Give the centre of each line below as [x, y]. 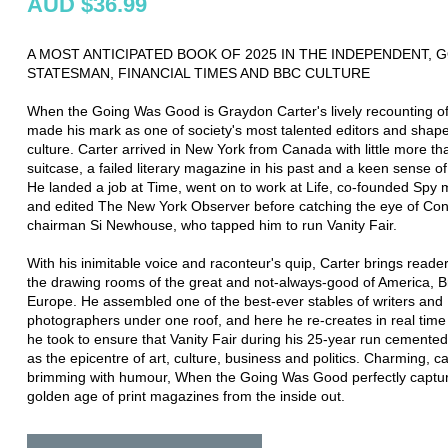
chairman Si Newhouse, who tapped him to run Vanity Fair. [212, 224]
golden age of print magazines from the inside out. [186, 395]
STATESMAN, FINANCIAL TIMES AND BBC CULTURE [198, 72]
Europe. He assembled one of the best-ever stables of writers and [235, 300]
